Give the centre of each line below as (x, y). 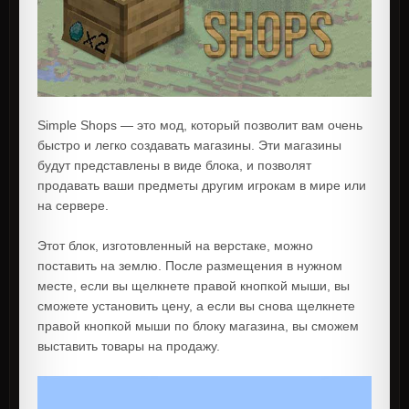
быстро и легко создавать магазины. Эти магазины (189, 145)
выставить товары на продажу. (129, 346)
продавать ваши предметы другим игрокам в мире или (202, 185)
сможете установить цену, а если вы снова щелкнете (196, 305)
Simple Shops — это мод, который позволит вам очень (200, 125)
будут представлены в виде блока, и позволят (174, 165)
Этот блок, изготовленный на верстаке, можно (175, 245)
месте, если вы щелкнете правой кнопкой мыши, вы (194, 285)
